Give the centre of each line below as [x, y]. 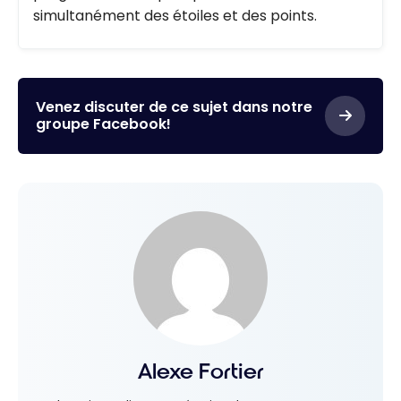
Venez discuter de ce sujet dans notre [174, 107]
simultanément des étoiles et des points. [175, 15]
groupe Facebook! [103, 124]
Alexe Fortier [200, 371]
